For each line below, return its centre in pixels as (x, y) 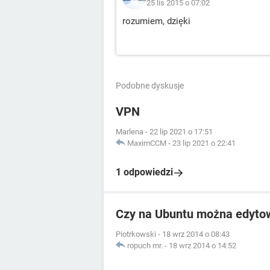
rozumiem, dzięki (156, 21)
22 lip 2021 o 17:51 (181, 132)
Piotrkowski (136, 234)
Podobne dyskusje (150, 86)
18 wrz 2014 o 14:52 (202, 246)
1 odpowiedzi (144, 172)
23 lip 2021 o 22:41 (204, 143)
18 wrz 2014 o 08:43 (196, 234)
